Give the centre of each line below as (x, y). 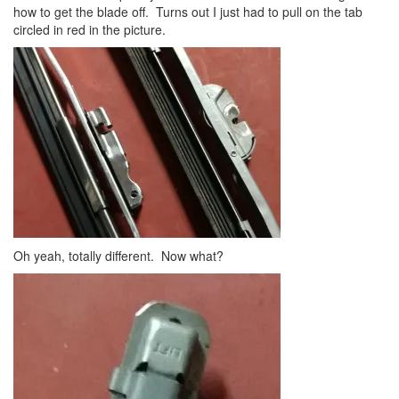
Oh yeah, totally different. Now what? (118, 256)
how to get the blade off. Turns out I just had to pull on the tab (188, 12)
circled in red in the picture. (90, 29)
